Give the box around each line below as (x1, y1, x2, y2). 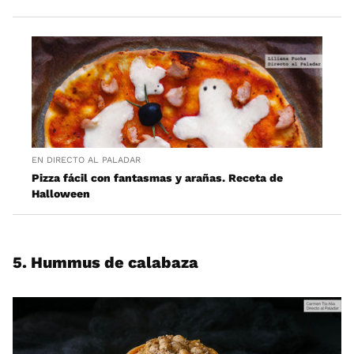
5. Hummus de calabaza (13, 252, 198, 272)
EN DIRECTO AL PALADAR (32, 154, 141, 165)
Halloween (32, 186, 90, 200)
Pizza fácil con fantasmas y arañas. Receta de (32, 171, 283, 184)
